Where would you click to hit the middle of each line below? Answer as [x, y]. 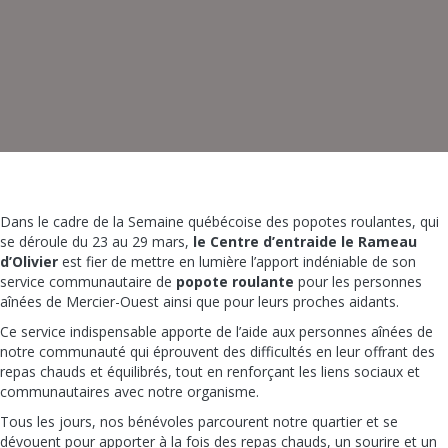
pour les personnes [358, 281]
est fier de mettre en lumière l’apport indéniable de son [237, 261]
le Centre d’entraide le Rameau [305, 241]
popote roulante [235, 281]
